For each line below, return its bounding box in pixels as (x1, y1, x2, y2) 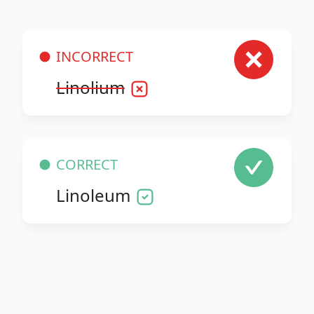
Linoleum (56, 183, 130, 207)
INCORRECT (56, 46, 133, 66)
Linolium (56, 75, 125, 99)
